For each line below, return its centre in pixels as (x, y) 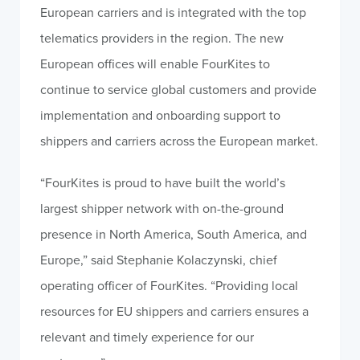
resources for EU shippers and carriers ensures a (174, 311)
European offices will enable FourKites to (155, 63)
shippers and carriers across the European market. (179, 141)
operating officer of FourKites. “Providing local (169, 285)
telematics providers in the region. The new (162, 38)
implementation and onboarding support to (160, 115)
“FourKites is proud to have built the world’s (163, 182)
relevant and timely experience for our (147, 337)
